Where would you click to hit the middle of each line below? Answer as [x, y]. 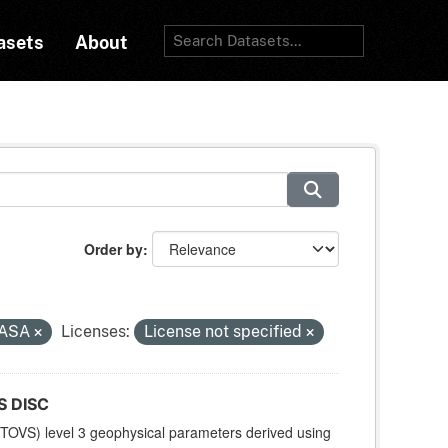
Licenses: [95, 332]
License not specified [224, 332]
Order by [113, 249]
